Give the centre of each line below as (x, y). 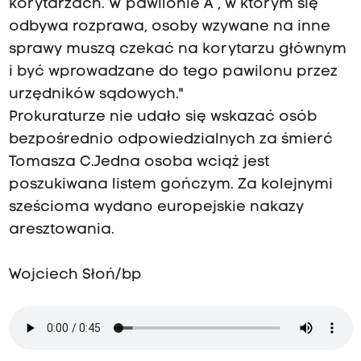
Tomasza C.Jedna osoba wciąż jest (139, 163)
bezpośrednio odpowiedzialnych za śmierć (170, 140)
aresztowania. (61, 230)
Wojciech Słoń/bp (75, 276)
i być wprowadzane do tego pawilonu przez (173, 73)
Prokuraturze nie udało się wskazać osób (162, 118)
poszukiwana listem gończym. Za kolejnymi (170, 185)
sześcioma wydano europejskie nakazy (156, 208)
